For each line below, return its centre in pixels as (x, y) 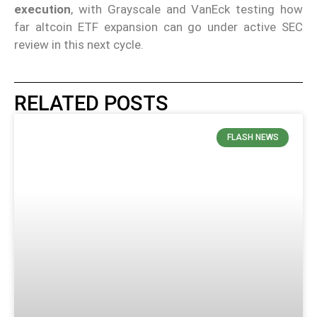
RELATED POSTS (91, 104)
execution (42, 9)
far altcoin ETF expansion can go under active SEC (158, 27)
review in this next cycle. (79, 44)
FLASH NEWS (253, 138)
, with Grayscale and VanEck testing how (187, 9)
